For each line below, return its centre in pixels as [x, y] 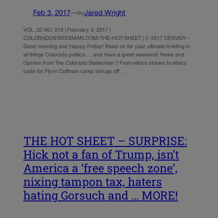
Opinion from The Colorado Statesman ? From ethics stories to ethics [105, 63]
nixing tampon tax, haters [93, 182]
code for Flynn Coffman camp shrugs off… [74, 71]
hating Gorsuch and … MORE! [101, 195]
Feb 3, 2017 [52, 13]
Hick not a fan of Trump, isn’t [101, 154]
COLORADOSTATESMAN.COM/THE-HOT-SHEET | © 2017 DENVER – [107, 38]
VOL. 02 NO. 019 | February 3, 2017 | [67, 30]
